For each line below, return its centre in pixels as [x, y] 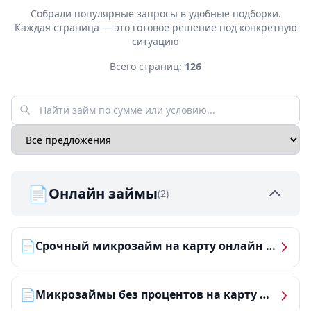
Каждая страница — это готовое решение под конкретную [155, 27]
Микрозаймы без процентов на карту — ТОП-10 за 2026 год [264, 294]
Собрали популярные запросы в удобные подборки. [155, 14]
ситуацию [155, 41]
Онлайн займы [103, 193]
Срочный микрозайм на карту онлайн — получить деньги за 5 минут [271, 246]
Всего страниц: [147, 66]
